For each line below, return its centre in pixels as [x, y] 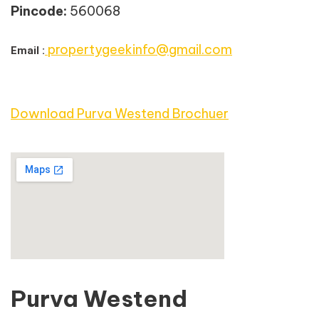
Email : [28, 51]
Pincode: [39, 11]
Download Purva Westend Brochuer [120, 114]
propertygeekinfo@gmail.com [140, 50]
